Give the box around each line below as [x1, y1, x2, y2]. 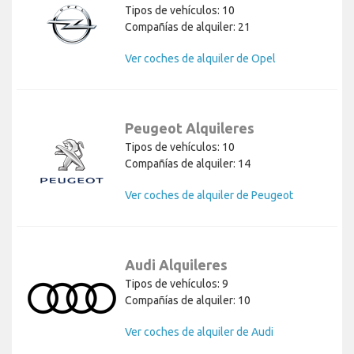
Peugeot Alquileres [125, 120, 254, 137]
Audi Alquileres [125, 257, 228, 273]
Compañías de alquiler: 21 [125, 21, 250, 34]
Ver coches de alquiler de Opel [125, 52, 276, 66]
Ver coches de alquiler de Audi [125, 326, 273, 339]
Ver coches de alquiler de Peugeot [125, 189, 293, 202]
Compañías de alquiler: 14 [125, 157, 250, 171]
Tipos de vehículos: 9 [125, 277, 228, 291]
